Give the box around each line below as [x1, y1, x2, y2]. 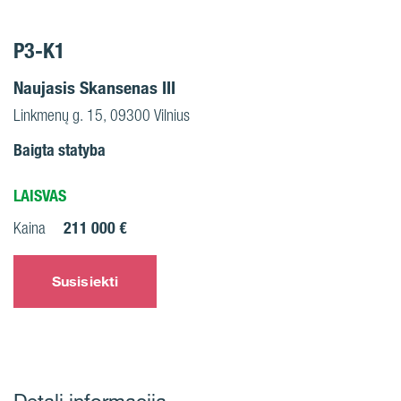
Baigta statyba [13, 140, 106, 160]
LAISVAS [13, 185, 66, 206]
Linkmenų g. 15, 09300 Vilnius [13, 106, 190, 124]
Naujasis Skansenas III [13, 77, 175, 98]
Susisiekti [52, 272, 118, 290]
